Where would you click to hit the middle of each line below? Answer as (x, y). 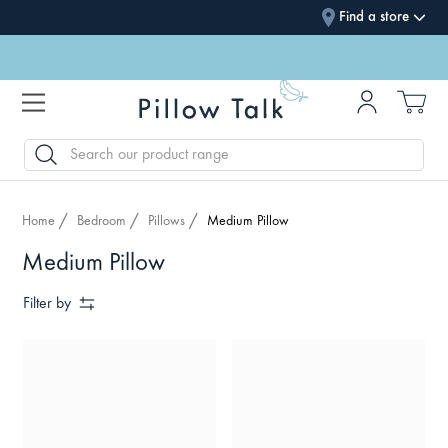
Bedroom (102, 222)
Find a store (373, 17)
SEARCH (45, 149)
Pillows (167, 222)
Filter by (47, 303)
